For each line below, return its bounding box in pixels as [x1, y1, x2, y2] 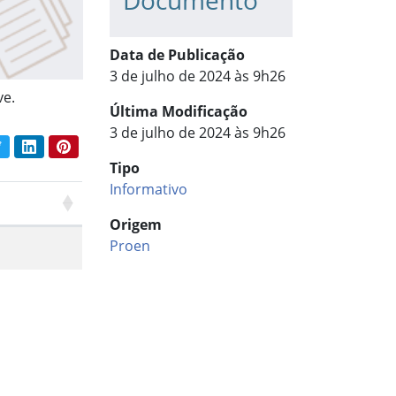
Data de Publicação [109, 45, 245, 65]
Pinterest [69, 136, 123, 154]
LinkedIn [34, 136, 86, 154]
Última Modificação [109, 102, 247, 122]
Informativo [109, 179, 187, 200]
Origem [109, 215, 162, 235]
